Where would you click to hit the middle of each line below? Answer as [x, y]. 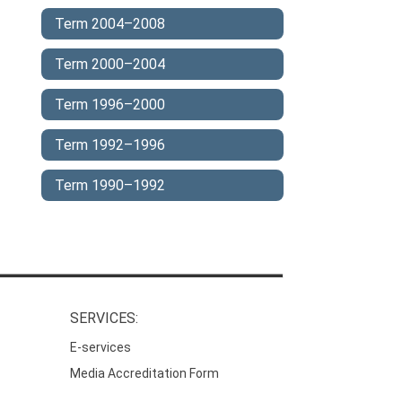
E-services [101, 348]
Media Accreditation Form [145, 374]
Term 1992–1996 [110, 145]
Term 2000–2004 [110, 64]
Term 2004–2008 [110, 24]
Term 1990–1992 [110, 185]
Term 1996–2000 [110, 105]
